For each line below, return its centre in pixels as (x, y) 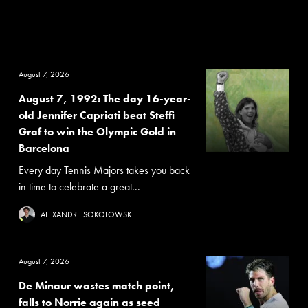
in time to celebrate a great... (79, 187)
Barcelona (44, 148)
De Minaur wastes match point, (96, 286)
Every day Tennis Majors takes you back (104, 170)
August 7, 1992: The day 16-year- (104, 99)
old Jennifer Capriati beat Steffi (96, 115)
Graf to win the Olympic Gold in (97, 132)
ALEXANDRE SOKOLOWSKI (87, 214)
